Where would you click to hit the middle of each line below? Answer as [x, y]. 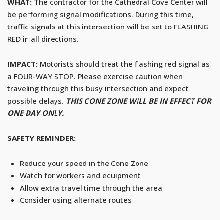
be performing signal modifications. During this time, [100, 14]
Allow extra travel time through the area [91, 188]
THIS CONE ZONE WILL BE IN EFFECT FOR [138, 101]
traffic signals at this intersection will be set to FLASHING [108, 27]
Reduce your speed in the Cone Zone [84, 163]
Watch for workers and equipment [80, 176]
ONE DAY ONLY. [36, 113]
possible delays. [37, 101]
